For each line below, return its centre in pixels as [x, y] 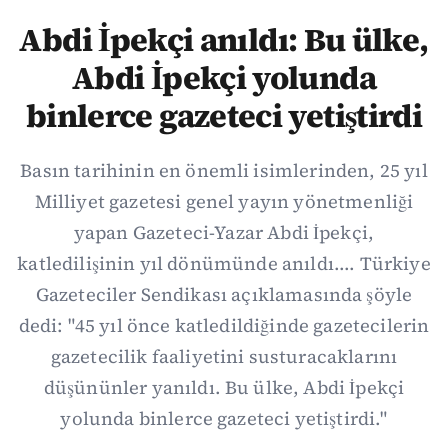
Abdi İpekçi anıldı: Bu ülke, [224, 40]
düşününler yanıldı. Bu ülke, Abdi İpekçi [224, 387]
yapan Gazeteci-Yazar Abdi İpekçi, [224, 232]
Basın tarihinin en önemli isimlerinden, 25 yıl [224, 170]
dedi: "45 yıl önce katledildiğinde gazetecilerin [224, 325]
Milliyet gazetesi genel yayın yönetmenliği [224, 201]
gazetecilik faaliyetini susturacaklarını [224, 356]
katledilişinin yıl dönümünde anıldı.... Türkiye [224, 263]
